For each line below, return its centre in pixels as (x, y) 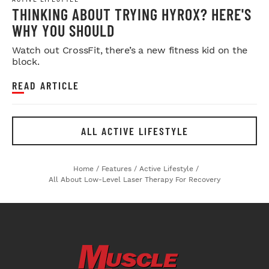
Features (116, 168)
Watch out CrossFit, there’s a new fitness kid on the (130, 50)
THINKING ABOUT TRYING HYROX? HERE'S (132, 14)
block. (26, 61)
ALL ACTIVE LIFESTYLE (134, 131)
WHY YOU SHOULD (63, 30)
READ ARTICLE (46, 85)
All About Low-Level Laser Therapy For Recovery (134, 179)
